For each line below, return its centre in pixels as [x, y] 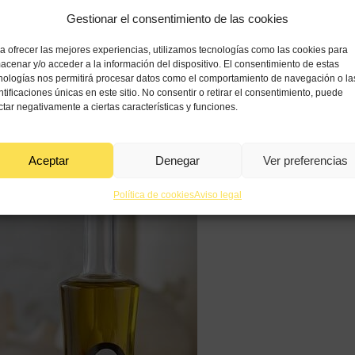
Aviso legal [218, 195]
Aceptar [49, 160]
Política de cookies [153, 195]
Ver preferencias [306, 160]
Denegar [177, 160]
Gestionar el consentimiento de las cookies [177, 19]
